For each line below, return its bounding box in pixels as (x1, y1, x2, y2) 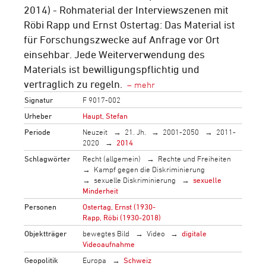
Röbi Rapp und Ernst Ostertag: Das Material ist (24, 18, 235, 30)
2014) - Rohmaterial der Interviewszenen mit (24, 3, 229, 15)
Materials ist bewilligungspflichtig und (24, 62, 199, 75)
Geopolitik (24, 255, 59, 265)
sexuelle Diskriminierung (94, 175, 176, 185)
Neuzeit (83, 126, 108, 137)
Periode (24, 126, 51, 137)
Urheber (24, 110, 52, 121)
